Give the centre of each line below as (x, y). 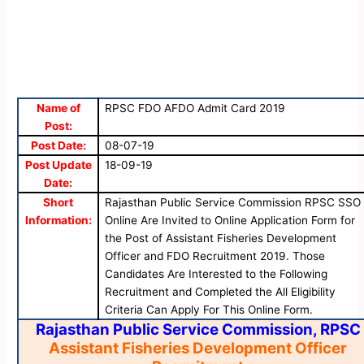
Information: (58, 221)
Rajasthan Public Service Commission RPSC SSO (233, 203)
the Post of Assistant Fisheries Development (221, 238)
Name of (58, 108)
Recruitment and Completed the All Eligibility (221, 292)
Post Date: (58, 146)
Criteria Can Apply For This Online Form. (209, 310)
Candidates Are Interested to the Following (217, 274)
